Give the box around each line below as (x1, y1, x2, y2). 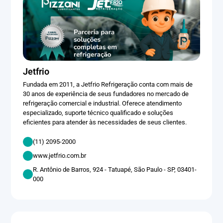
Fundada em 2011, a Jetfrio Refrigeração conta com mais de (23, 80, 193, 88)
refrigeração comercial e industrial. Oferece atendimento (23, 99, 182, 107)
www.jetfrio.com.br (33, 152, 87, 160)
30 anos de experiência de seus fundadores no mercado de (23, 90, 189, 98)
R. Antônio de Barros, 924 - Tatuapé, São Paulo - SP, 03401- (33, 165, 197, 173)
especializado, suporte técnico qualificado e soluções (23, 109, 174, 116)
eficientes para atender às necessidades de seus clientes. (23, 118, 187, 126)
